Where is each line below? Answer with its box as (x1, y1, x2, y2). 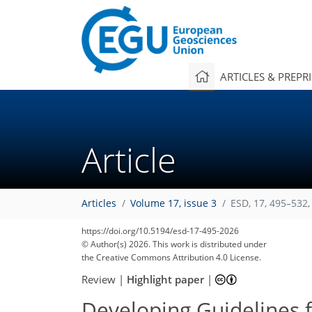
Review (81, 272, 116, 286)
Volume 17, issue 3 (130, 197, 217, 210)
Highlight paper (127, 272, 204, 286)
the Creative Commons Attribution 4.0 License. (81, 251, 261, 263)
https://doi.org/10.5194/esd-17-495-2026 (81, 225, 239, 237)
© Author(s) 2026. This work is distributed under (81, 238, 267, 250)
